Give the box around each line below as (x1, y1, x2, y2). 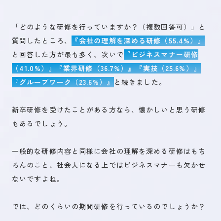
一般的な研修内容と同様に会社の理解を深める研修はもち (12, 146, 206, 156)
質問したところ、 (12, 36, 72, 45)
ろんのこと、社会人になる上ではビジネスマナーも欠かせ (12, 160, 206, 170)
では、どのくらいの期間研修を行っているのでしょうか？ (12, 201, 206, 211)
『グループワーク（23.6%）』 (12, 77, 114, 87)
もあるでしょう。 (12, 118, 72, 128)
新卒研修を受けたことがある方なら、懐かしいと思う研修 (12, 105, 206, 114)
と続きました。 (113, 77, 166, 87)
